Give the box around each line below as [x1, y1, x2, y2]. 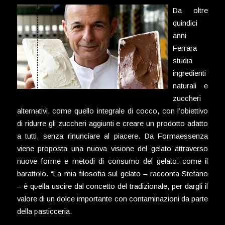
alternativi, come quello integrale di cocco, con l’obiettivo [17, 106, 208, 115]
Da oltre [172, 6, 208, 15]
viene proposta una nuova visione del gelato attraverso [17, 144, 208, 153]
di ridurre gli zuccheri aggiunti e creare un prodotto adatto [17, 119, 208, 128]
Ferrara [172, 43, 197, 52]
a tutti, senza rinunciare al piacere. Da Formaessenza [17, 131, 208, 140]
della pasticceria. [17, 206, 72, 215]
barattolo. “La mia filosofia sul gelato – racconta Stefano [17, 169, 208, 178]
